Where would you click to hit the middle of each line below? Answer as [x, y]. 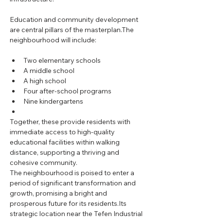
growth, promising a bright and [59, 193]
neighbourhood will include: [53, 40]
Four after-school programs [67, 91]
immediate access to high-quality [63, 132]
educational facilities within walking [65, 142]
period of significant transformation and [73, 183]
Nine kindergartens [53, 101]
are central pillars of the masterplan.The [73, 30]
